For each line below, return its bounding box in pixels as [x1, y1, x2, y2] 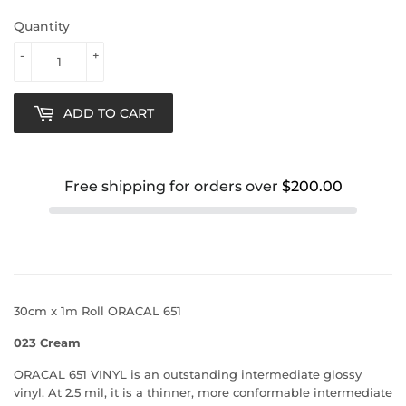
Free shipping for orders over [63, 178, 282, 195]
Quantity [14, 18, 70, 34]
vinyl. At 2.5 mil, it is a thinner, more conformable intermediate [14, 385, 392, 400]
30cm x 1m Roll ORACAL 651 [14, 304, 181, 318]
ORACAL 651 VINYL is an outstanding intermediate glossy [14, 367, 362, 382]
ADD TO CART [63, 104, 154, 121]
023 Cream [14, 335, 81, 350]
